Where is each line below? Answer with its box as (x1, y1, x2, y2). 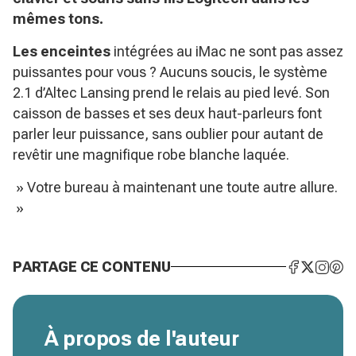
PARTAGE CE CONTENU (13, 258, 171, 275)
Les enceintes (13, 43, 110, 60)
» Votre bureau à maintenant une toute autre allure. (13, 179, 338, 195)
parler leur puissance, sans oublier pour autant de (13, 126, 323, 142)
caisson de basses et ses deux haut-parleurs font (13, 105, 322, 122)
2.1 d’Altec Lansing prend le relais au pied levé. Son (13, 84, 330, 101)
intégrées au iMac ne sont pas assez (110, 43, 343, 60)
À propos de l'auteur (44, 327, 239, 350)
